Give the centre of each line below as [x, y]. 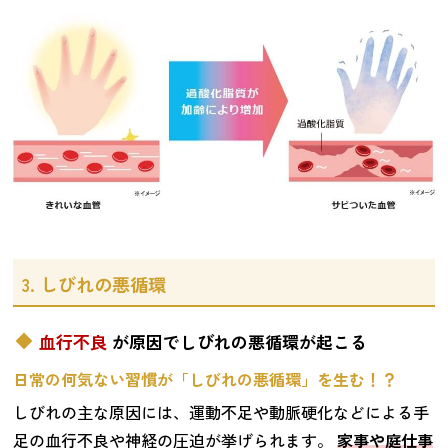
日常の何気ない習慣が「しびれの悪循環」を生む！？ [205, 379]
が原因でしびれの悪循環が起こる [239, 341]
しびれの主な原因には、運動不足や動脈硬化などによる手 [221, 412]
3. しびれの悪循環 [94, 284]
